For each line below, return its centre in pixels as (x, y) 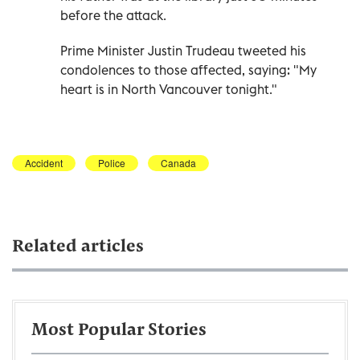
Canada (178, 162)
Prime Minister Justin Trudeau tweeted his (183, 50)
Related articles (78, 247)
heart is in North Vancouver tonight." (169, 89)
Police (112, 162)
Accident (44, 162)
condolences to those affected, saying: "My (188, 70)
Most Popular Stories (119, 331)
